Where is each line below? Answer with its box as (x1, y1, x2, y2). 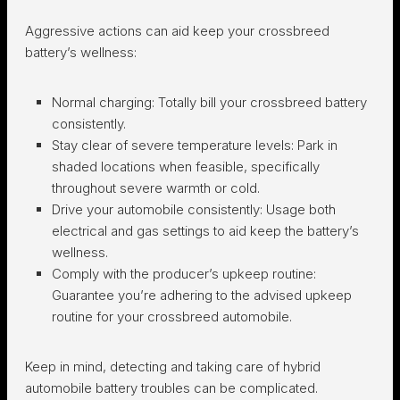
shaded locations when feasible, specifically (52, 157, 320, 175)
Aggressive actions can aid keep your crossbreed (25, 21, 329, 39)
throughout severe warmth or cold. (52, 179, 260, 196)
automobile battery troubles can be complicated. (25, 379, 318, 396)
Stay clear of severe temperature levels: (52, 136, 297, 154)
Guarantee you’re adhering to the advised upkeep (52, 286, 352, 304)
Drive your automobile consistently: (52, 200, 266, 218)
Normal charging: (52, 93, 158, 111)
